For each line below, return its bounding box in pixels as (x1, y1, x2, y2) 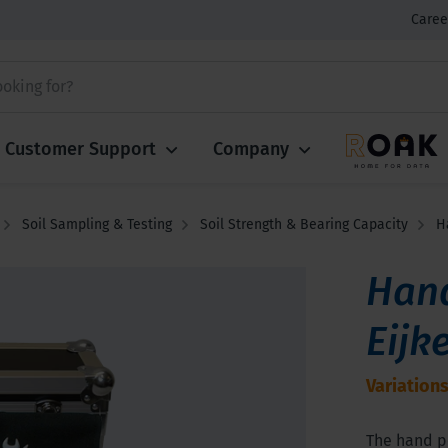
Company (213, 138, 289, 160)
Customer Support (5, 138, 156, 160)
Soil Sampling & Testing (22, 216, 172, 233)
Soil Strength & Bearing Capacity (200, 216, 408, 233)
